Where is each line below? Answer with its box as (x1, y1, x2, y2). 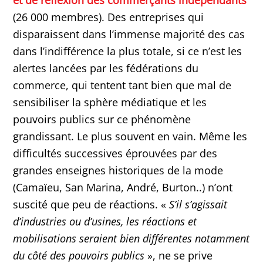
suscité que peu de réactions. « (13, 197, 170, 212)
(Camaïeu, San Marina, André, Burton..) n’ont (13, 180, 233, 195)
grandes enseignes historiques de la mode (13, 163, 224, 178)
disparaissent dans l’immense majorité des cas (13, 27, 245, 42)
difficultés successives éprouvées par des (13, 146, 218, 161)
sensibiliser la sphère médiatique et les (13, 95, 207, 110)
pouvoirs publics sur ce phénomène (13, 112, 191, 127)
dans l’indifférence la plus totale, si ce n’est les (13, 44, 242, 59)
